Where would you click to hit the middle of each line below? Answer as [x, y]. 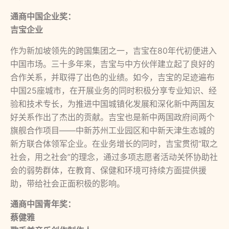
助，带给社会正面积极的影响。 [67, 183]
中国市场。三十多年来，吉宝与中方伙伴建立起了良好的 [112, 64]
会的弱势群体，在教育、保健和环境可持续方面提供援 [108, 170]
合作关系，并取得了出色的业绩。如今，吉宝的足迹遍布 [112, 77]
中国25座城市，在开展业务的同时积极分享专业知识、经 [113, 90]
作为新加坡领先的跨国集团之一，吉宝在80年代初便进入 [113, 50]
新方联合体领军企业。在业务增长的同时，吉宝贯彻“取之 [114, 143]
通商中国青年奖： [43, 204]
